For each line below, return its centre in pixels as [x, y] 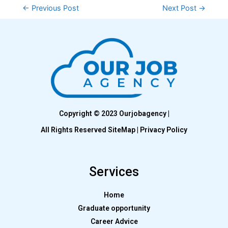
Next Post [181, 8]
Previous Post [54, 8]
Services [114, 172]
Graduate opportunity [114, 208]
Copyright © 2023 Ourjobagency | [114, 114]
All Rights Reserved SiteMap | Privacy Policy [114, 130]
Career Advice [114, 222]
